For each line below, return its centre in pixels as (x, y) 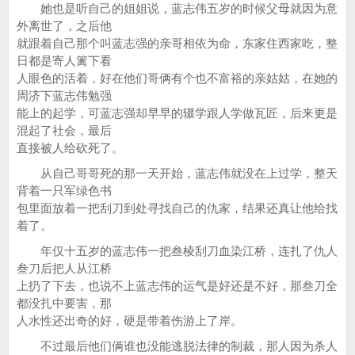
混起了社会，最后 (64, 130)
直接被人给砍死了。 (70, 148)
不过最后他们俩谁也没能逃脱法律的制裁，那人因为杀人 (177, 346)
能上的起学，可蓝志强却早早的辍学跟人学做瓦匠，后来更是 (177, 113)
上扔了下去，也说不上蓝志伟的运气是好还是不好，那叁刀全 (177, 286)
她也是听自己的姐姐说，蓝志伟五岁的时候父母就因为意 (177, 8)
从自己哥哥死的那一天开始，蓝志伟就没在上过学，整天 (177, 173)
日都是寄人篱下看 (64, 61)
